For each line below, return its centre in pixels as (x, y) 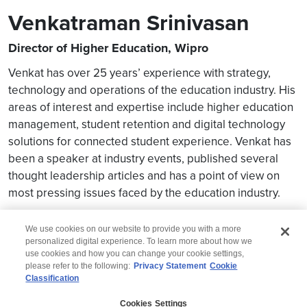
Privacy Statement (170, 266)
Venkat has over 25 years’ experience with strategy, (139, 73)
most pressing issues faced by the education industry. (144, 193)
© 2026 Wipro (153, 286)
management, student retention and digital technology (147, 124)
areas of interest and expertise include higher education (151, 107)
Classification (52, 278)
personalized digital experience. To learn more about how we (139, 241)
